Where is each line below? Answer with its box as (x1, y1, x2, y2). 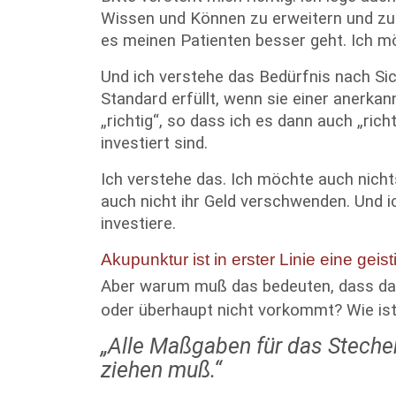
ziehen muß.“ (101, 357, 222, 383)
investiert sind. (101, 133, 208, 153)
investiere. (101, 214, 176, 233)
